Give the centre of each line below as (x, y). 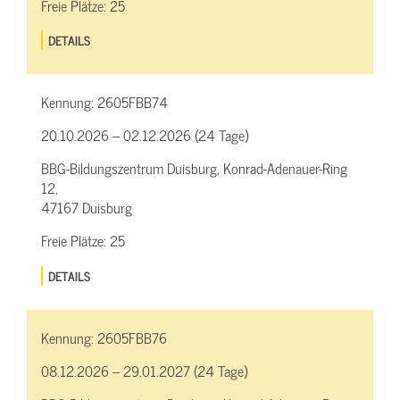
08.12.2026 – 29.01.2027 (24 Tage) (144, 371)
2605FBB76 (132, 338)
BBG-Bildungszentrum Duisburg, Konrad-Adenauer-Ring (194, 168)
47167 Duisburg (87, 208)
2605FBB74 (133, 102)
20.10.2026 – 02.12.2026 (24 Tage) (145, 135)
